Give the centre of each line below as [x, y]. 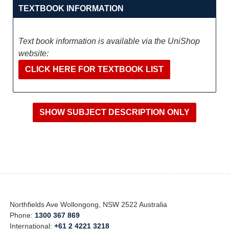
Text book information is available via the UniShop [109, 41]
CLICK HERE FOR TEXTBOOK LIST [94, 69]
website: [33, 53]
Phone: [22, 215]
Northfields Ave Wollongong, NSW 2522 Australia [89, 204]
